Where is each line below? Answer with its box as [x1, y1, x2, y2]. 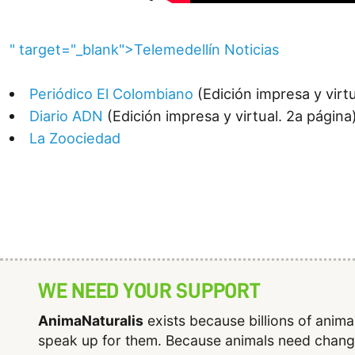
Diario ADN [29, 107, 104, 125]
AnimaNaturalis [38, 311, 143, 329]
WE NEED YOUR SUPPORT [38, 280, 260, 303]
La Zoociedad [29, 129, 121, 147]
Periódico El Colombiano [29, 85, 194, 103]
